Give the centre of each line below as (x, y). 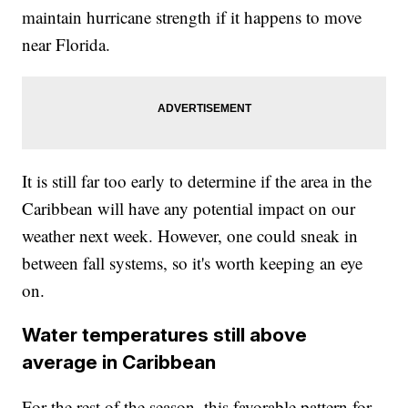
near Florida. (66, 45)
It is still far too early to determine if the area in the (197, 181)
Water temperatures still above (165, 335)
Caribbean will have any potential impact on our (189, 209)
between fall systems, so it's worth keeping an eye (193, 263)
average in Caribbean (119, 362)
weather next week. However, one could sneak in (190, 236)
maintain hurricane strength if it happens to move (192, 17)
